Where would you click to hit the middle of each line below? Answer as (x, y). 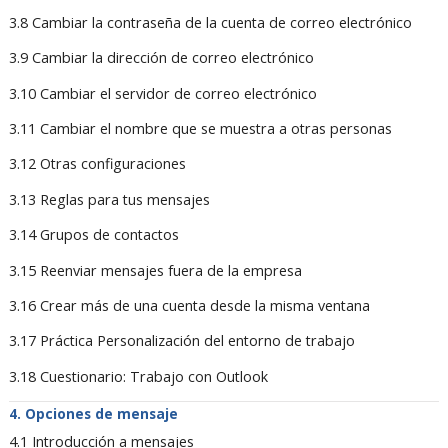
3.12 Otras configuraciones (97, 164)
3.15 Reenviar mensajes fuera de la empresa (155, 270)
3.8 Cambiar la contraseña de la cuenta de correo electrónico (210, 22)
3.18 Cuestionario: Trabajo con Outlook (138, 376)
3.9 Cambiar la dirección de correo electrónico (161, 58)
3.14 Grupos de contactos (93, 235)
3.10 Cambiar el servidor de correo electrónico (162, 93)
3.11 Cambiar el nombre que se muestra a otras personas (200, 129)
